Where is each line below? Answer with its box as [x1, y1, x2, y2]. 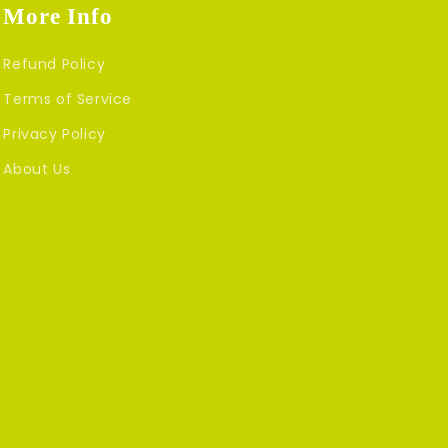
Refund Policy [3, 54, 106, 75]
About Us [3, 159, 71, 180]
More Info [3, 3, 113, 30]
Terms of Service [3, 89, 132, 110]
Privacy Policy [3, 124, 106, 145]
